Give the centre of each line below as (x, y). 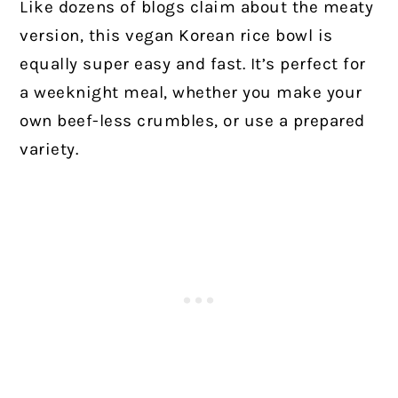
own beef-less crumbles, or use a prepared (192, 121)
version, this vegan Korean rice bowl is (176, 36)
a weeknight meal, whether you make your (191, 93)
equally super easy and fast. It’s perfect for (193, 64)
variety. (49, 150)
